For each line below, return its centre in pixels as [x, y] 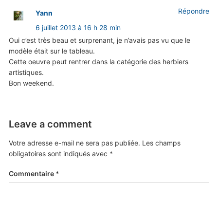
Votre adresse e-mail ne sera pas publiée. [74, 143]
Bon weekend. [31, 83]
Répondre [194, 11]
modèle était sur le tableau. [52, 51]
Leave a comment [50, 124]
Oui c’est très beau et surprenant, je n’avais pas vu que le [99, 40]
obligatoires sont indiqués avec [59, 154]
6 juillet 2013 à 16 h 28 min [78, 28]
